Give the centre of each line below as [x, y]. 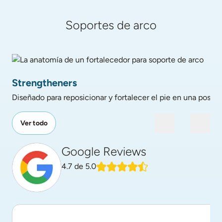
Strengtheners [44, 83]
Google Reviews [104, 151]
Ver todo [34, 123]
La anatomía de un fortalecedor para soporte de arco [103, 71]
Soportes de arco [111, 25]
